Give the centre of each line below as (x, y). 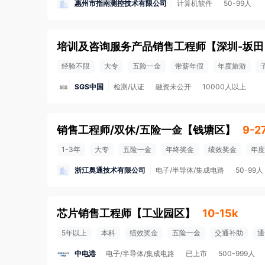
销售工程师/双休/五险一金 (119, 130)
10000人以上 (224, 87)
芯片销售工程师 (94, 213)
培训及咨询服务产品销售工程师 (131, 46)
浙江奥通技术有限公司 (110, 170)
